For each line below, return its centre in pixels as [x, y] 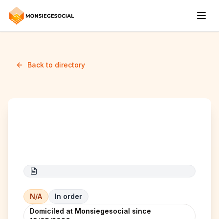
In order [68, 196]
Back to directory [56, 65]
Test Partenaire [78, 138]
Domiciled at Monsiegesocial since [90, 211]
